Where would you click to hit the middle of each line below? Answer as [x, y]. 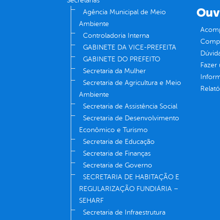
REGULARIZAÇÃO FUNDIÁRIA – [129, 189]
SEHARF [91, 200]
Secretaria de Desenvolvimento [131, 118]
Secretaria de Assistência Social [130, 106]
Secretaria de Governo [118, 165]
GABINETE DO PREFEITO [122, 59]
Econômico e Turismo [113, 130]
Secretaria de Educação [119, 141]
